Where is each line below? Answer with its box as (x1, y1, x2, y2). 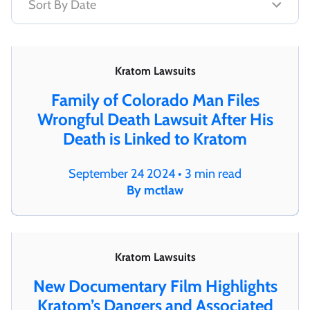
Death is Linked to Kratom (63, 128, 247, 149)
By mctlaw (127, 182, 183, 198)
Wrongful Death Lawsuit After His (37, 109, 273, 129)
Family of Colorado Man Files (51, 89, 259, 110)
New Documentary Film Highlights (33, 275, 277, 296)
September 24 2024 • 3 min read (69, 165, 241, 181)
